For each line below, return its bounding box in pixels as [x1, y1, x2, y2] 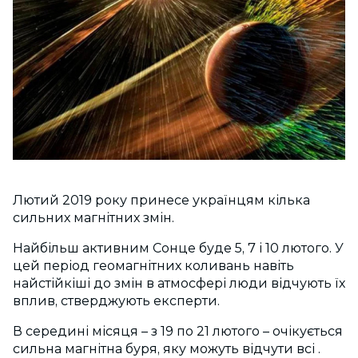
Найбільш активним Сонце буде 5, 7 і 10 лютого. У [13, 241, 344, 257]
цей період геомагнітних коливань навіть [13, 258, 294, 274]
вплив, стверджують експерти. [13, 293, 220, 309]
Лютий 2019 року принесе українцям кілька [13, 193, 310, 209]
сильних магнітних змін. [13, 210, 174, 226]
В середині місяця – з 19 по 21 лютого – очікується [13, 324, 343, 340]
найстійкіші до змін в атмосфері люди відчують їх [13, 276, 345, 292]
